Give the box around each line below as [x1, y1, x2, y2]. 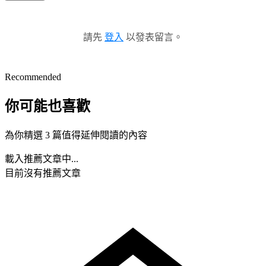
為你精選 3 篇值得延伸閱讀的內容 [5, 129, 147, 140]
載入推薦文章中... [5, 153, 78, 164]
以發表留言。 [123, 31, 183, 42]
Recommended [5, 71, 61, 82]
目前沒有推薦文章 [5, 167, 81, 178]
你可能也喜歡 [5, 98, 90, 114]
